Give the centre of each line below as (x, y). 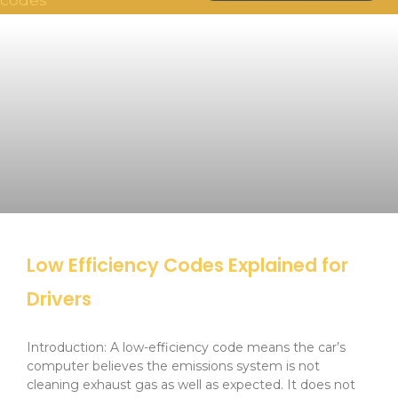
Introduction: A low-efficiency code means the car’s (186, 348)
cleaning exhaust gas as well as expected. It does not (191, 385)
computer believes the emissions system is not (173, 366)
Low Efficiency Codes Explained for (187, 266)
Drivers (59, 299)
